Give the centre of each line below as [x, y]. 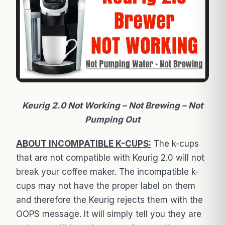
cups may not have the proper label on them [106, 186]
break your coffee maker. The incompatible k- [107, 172]
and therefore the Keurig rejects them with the [109, 200]
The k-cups [175, 144]
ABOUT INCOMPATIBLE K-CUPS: [84, 144]
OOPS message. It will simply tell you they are [109, 214]
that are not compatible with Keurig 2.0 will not [110, 158]
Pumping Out [113, 120]
